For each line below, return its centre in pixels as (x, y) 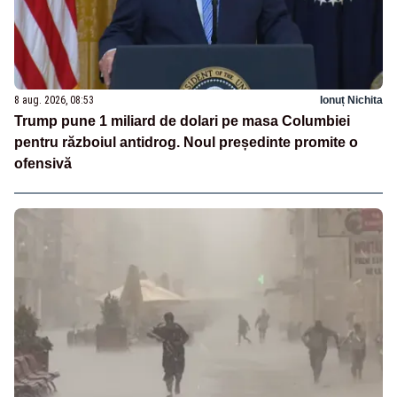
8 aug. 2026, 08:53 (54, 100)
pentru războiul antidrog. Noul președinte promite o (186, 142)
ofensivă (43, 163)
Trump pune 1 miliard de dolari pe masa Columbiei (182, 121)
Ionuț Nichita (351, 100)
